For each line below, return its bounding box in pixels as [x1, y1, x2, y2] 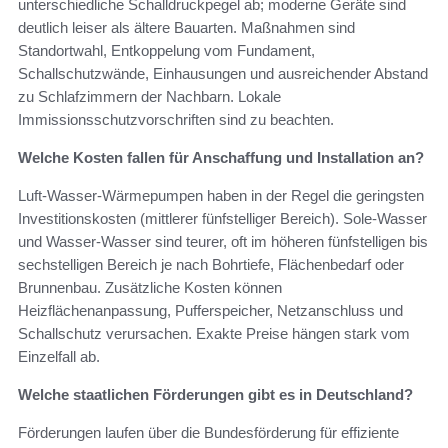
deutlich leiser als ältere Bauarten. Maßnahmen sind [18, 18, 355, 36]
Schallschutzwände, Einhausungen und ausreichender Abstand [18, 64, 428, 82]
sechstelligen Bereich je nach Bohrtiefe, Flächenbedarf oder [18, 255, 404, 273]
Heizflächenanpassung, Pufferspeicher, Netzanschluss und [18, 301, 403, 319]
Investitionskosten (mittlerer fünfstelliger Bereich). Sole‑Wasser [18, 209, 427, 227]
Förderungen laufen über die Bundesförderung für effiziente [18, 423, 399, 441]
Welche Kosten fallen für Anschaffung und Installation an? [18, 148, 424, 166]
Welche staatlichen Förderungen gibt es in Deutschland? [18, 385, 413, 403]
